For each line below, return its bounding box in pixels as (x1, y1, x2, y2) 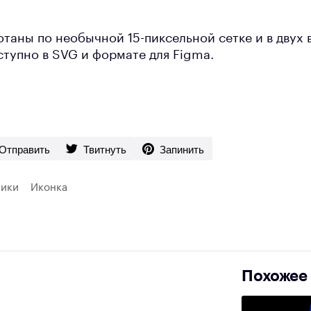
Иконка (31, 183, 67, 194)
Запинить (160, 141, 204, 156)
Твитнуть (83, 141, 126, 156)
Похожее (242, 269, 308, 285)
